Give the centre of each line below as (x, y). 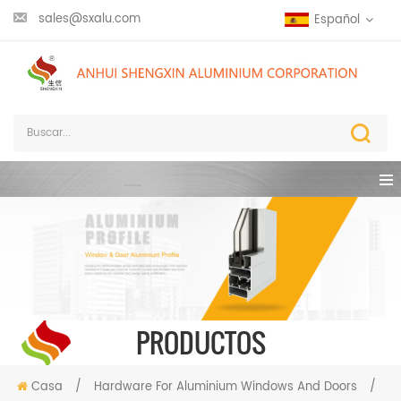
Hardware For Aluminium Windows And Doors (225, 388)
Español (337, 20)
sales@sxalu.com (90, 19)
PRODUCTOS (200, 343)
